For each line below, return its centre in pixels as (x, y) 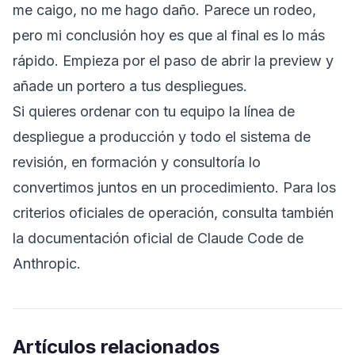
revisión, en (52, 162)
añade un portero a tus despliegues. (130, 86)
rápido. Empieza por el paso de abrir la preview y (173, 60)
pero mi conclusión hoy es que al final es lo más (169, 35)
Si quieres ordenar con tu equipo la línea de (154, 111)
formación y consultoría (168, 162)
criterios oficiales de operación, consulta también (173, 212)
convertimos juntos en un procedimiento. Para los (174, 187)
